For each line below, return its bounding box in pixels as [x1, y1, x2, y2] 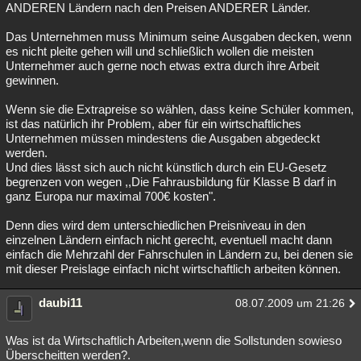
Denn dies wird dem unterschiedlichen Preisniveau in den [6, 218, 305, 232]
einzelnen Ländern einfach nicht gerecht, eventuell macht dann [6, 233, 332, 247]
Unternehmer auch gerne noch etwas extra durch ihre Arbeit [6, 59, 319, 73]
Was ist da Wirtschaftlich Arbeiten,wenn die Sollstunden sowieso [6, 334, 342, 347]
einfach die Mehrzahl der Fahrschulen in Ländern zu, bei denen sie [6, 247, 353, 261]
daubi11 [39, 296, 82, 309]
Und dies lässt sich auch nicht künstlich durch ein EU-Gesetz [6, 160, 327, 174]
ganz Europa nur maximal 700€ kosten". [6, 189, 216, 203]
